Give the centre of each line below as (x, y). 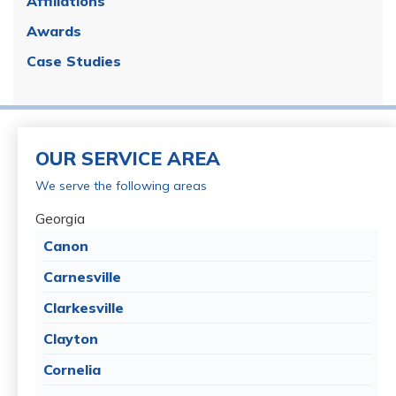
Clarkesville (84, 307)
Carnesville (82, 276)
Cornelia (72, 369)
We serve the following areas (121, 185)
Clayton (71, 338)
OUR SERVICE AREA (128, 158)
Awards (54, 30)
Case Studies (74, 61)
